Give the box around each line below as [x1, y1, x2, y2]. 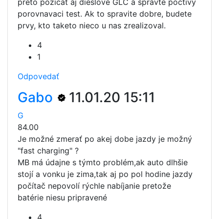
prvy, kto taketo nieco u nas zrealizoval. [18, 21, 166, 30]
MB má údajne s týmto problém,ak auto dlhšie [18, 157, 188, 167]
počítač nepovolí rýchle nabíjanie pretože [18, 181, 171, 191]
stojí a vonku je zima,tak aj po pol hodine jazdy [18, 169, 193, 179]
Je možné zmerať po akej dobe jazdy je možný [18, 134, 192, 144]
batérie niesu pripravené [18, 193, 107, 202]
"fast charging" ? [18, 146, 79, 155]
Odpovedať [18, 71, 59, 81]
